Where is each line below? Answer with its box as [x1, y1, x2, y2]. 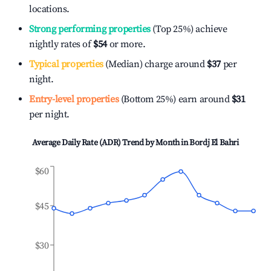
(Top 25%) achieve [150, 23, 227, 35]
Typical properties [29, 58, 103, 70]
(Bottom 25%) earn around [119, 93, 230, 105]
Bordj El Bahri [189, 137, 239, 148]
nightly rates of [29, 38, 94, 50]
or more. [107, 38, 146, 50]
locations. [29, 3, 70, 15]
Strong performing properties [29, 23, 151, 35]
